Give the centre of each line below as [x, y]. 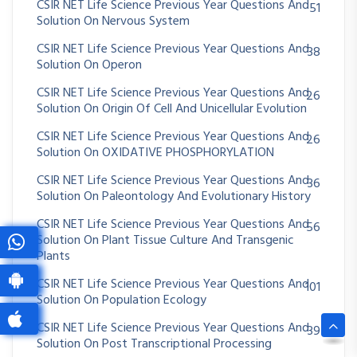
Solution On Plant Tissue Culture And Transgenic [165, 240]
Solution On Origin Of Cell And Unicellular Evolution [172, 109]
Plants [53, 256]
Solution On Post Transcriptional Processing [154, 344]
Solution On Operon [89, 65]
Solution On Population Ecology [122, 300]
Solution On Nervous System [113, 21]
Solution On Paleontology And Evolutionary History [174, 196]
